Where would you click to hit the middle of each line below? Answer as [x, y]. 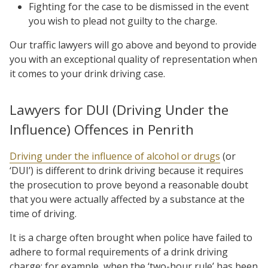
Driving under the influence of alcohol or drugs [115, 156]
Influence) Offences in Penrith [102, 130]
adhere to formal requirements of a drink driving [119, 252]
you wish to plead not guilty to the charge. [123, 21]
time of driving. [43, 214]
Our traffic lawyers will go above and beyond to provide [133, 45]
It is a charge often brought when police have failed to [131, 237]
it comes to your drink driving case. [87, 74]
